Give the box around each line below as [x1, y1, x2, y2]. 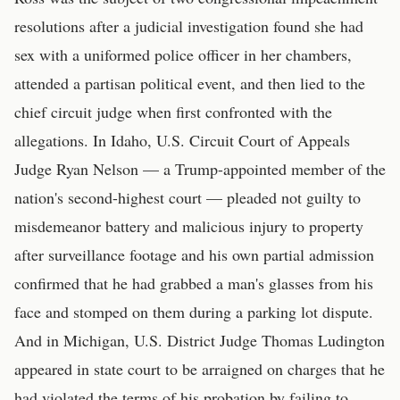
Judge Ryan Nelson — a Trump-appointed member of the [14, 158, 386, 179]
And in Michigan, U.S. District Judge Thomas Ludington [14, 329, 385, 351]
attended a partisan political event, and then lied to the [14, 72, 365, 94]
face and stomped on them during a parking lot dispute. [14, 301, 373, 322]
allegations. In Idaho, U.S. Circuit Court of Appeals [14, 129, 350, 151]
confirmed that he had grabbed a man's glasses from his [14, 272, 373, 294]
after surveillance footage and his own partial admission [14, 244, 374, 265]
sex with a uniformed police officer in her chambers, [14, 44, 352, 65]
